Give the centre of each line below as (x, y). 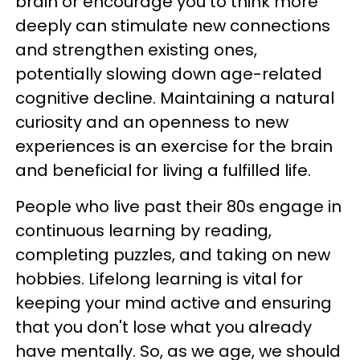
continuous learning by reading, (143, 230)
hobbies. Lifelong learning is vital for (159, 278)
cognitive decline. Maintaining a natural (175, 98)
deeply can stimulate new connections (173, 25)
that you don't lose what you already (164, 327)
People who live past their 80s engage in (178, 206)
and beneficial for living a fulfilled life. (163, 170)
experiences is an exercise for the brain (174, 146)
